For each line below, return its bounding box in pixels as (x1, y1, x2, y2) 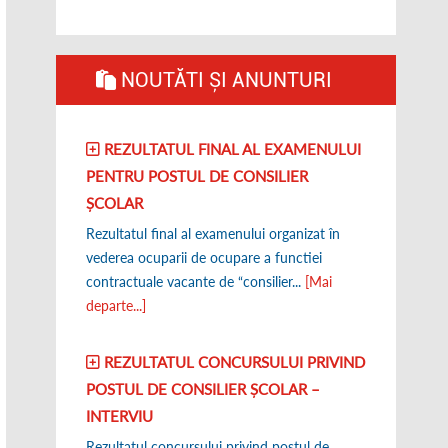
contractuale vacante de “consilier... (86, 273, 305, 290)
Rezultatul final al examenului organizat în (86, 225, 340, 242)
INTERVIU (86, 407, 153, 425)
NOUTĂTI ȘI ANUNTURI (116, 68, 332, 92)
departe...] (86, 297, 146, 314)
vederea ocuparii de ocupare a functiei (86, 249, 322, 266)
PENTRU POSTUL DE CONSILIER (86, 167, 308, 185)
